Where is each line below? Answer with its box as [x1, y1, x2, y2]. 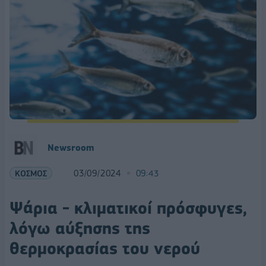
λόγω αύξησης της [9, 218, 150, 238]
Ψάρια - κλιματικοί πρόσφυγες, [9, 198, 247, 218]
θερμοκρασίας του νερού [9, 238, 200, 258]
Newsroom [47, 142, 94, 153]
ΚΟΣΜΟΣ [15, 167, 47, 178]
